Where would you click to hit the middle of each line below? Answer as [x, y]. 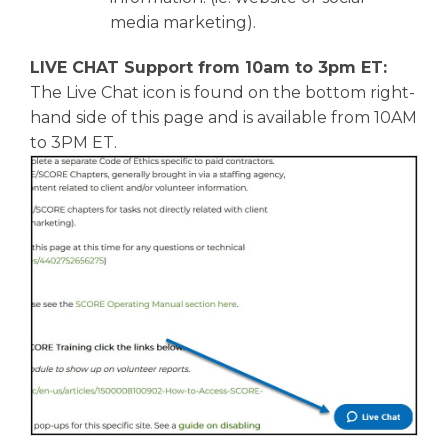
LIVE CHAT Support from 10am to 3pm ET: [208, 67]
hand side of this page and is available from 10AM [223, 117]
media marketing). [185, 22]
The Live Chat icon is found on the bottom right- [222, 92]
